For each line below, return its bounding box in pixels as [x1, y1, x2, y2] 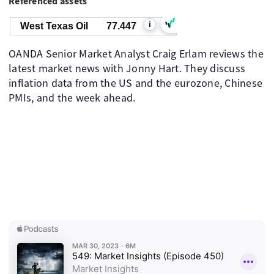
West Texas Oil [20, 21, 88, 31]
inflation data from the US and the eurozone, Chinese [9, 76, 262, 90]
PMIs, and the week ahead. [9, 91, 136, 105]
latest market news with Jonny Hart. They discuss [9, 61, 245, 75]
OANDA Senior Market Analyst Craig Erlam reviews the [9, 46, 264, 61]
